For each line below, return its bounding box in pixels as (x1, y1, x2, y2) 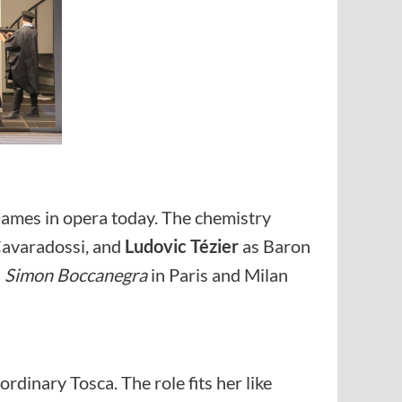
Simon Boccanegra (4, 264, 147, 286)
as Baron (239, 235, 310, 258)
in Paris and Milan (147, 264, 288, 286)
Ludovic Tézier (125, 235, 239, 258)
